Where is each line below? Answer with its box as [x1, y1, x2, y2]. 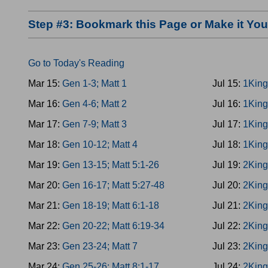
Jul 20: [212, 180, 243, 190]
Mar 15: [28, 78, 62, 89]
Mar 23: [28, 241, 62, 251]
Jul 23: [212, 241, 243, 251]
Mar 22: [28, 221, 62, 231]
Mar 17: [28, 119, 62, 129]
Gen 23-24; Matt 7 [62, 241, 138, 251]
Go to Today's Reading [28, 58, 124, 68]
